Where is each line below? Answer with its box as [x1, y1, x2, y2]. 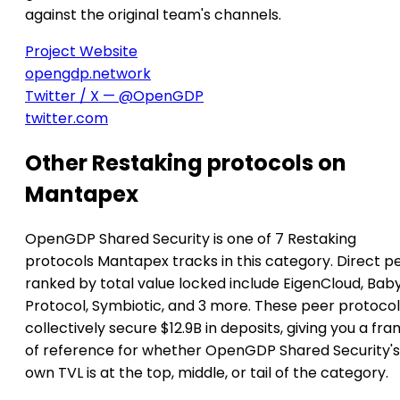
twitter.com [25, 108, 108, 129]
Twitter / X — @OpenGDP [25, 86, 204, 106]
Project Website [25, 41, 137, 62]
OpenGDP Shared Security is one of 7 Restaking [25, 228, 356, 249]
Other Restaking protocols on [25, 147, 346, 178]
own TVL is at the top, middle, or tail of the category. [25, 362, 388, 383]
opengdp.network [25, 63, 151, 84]
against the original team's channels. [25, 4, 281, 25]
